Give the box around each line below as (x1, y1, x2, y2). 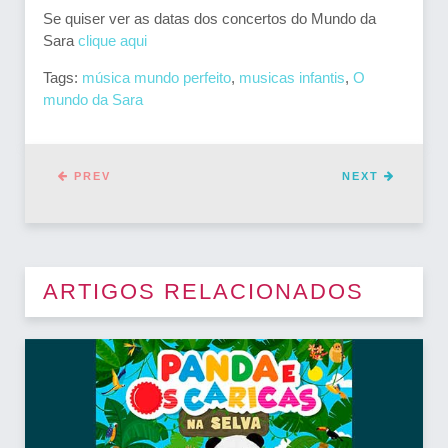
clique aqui (78, 32, 147, 50)
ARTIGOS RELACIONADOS (43, 279, 364, 305)
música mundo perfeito (82, 69, 231, 87)
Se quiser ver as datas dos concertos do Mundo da (43, 10, 376, 28)
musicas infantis (239, 69, 345, 87)
